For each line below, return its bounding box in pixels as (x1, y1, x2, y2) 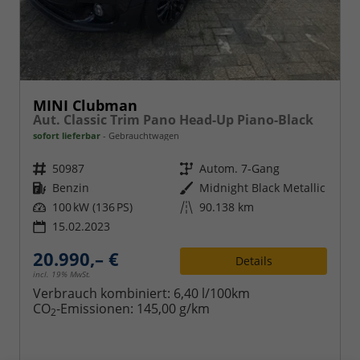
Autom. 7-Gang (199, 160, 280, 176)
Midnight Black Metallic (199, 179, 325, 195)
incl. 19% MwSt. (33, 268, 91, 280)
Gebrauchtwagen (106, 129, 179, 141)
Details (235, 252, 272, 268)
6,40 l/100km (174, 284, 250, 302)
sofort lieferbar (33, 129, 100, 141)
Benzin (52, 179, 89, 195)
